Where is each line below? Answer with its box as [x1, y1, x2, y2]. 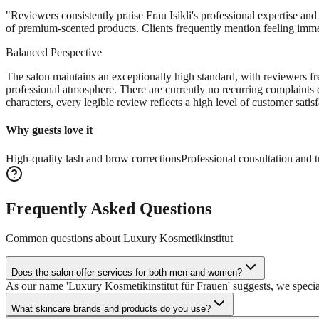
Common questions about [6, 232, 123, 245]
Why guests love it [6, 124, 93, 137]
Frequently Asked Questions [6, 199, 211, 218]
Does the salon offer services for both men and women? [11, 267, 242, 278]
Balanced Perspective [6, 46, 102, 59]
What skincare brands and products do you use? [11, 303, 211, 315]
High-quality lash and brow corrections [6, 152, 181, 164]
